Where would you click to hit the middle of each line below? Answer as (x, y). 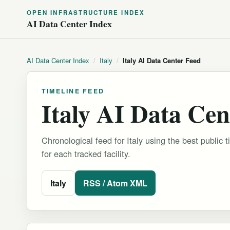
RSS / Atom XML (115, 183)
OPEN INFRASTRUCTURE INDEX (86, 13)
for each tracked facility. (86, 154)
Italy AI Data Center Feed (162, 60)
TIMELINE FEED (73, 91)
